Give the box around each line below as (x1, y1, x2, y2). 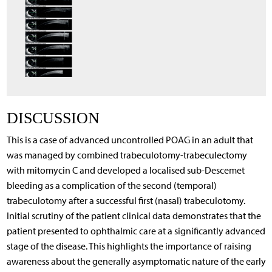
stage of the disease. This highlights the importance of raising (6, 240, 251, 252)
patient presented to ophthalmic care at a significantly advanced (6, 225, 265, 237)
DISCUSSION (6, 109, 100, 127)
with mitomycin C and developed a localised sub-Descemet (6, 164, 245, 176)
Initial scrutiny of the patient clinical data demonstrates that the (6, 209, 261, 222)
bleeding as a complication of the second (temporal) (6, 179, 217, 191)
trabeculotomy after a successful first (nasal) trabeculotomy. (6, 194, 245, 206)
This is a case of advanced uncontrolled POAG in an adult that (6, 134, 253, 146)
